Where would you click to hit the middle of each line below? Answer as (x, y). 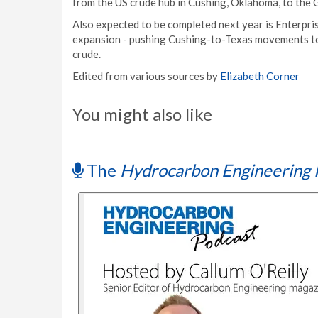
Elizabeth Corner (260, 76)
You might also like (142, 114)
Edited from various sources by (146, 76)
